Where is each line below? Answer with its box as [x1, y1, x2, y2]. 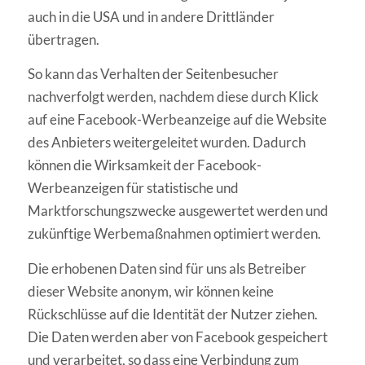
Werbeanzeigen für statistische [27, 179, 213, 197]
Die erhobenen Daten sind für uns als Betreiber [27, 259, 306, 277]
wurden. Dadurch [200, 134, 306, 152]
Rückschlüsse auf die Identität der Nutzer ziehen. [27, 305, 318, 323]
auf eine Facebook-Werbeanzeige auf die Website [27, 111, 327, 129]
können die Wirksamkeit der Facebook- [27, 156, 262, 174]
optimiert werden [213, 225, 318, 243]
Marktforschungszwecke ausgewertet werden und [27, 202, 328, 220]
